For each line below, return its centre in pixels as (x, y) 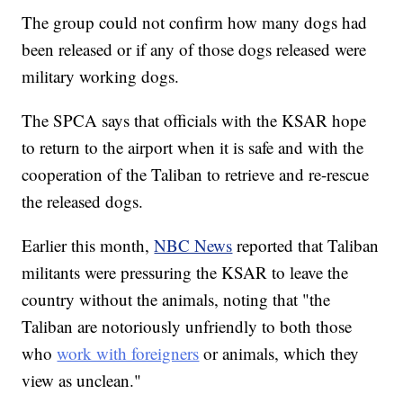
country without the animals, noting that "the (176, 300)
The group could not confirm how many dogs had (195, 22)
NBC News (193, 246)
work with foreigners (128, 354)
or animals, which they (279, 354)
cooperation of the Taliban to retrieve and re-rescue (196, 175)
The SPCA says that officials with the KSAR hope (194, 121)
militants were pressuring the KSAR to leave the (185, 273)
